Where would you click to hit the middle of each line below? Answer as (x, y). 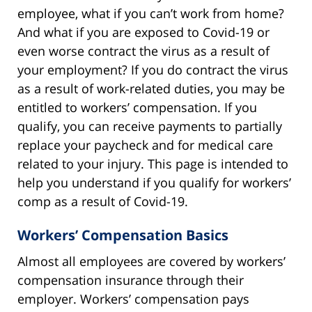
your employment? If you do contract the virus (153, 69)
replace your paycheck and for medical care (145, 145)
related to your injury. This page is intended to (153, 163)
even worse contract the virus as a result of (143, 50)
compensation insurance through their (131, 280)
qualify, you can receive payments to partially (150, 126)
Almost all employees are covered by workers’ (151, 261)
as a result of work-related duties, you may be (151, 88)
